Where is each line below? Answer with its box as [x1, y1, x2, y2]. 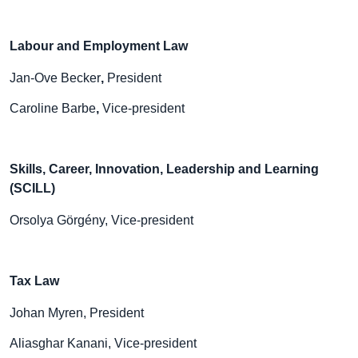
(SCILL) [10, 181, 55, 195]
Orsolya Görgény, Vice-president [10, 213, 193, 227]
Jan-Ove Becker [10, 71, 101, 85]
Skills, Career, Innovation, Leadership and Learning [10, 162, 319, 176]
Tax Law [10, 274, 59, 288]
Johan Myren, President [10, 306, 144, 320]
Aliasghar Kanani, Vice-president [10, 336, 197, 350]
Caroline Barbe [10, 101, 96, 115]
